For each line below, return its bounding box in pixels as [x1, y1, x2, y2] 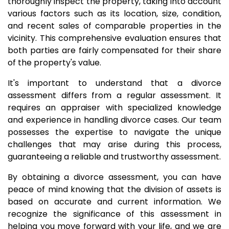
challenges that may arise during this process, [8, 139, 221, 150]
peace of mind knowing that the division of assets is [8, 184, 221, 195]
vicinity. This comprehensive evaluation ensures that [8, 32, 221, 44]
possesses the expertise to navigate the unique [8, 126, 221, 138]
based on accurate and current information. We [8, 196, 221, 208]
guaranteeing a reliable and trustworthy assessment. [8, 151, 221, 163]
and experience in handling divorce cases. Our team [8, 114, 221, 126]
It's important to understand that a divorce [8, 77, 221, 89]
